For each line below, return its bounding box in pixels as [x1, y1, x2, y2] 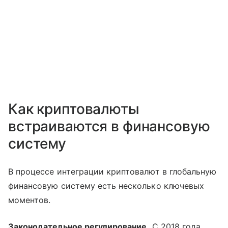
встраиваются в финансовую [8, 118, 210, 135]
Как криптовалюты [8, 100, 139, 118]
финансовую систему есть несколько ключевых [8, 181, 205, 191]
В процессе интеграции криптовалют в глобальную [8, 166, 217, 177]
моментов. [8, 195, 51, 206]
